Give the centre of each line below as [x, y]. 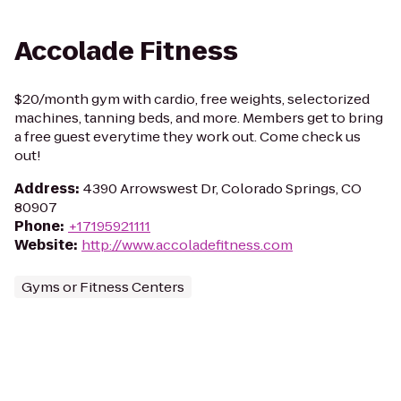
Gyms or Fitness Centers [103, 287]
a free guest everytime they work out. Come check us [188, 137]
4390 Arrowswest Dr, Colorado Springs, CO [222, 188]
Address [45, 188]
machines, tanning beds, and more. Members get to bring [199, 118]
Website [44, 245]
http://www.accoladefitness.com [187, 245]
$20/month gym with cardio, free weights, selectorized [192, 99]
